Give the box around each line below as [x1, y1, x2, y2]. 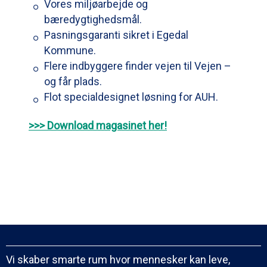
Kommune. [44, 44, 96, 57]
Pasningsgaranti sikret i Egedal [44, 28, 188, 41]
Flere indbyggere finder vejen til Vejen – [44, 59, 231, 72]
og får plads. [44, 74, 102, 88]
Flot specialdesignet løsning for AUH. [44, 90, 218, 103]
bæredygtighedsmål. [44, 13, 142, 26]
